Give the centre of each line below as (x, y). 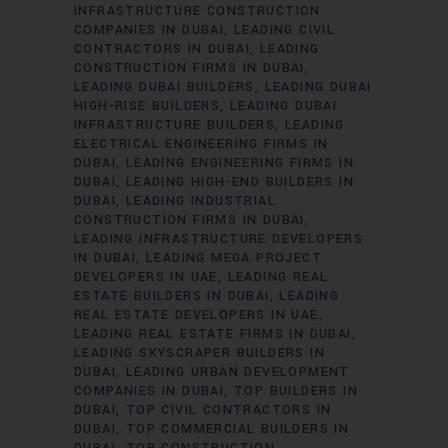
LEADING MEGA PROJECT (234, 258)
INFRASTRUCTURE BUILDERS (175, 125)
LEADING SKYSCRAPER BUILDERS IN (199, 353)
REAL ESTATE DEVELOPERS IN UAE (196, 315)
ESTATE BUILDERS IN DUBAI (172, 296)
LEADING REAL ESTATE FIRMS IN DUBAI (213, 334)
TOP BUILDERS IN (296, 391)
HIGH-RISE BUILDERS (147, 106)
